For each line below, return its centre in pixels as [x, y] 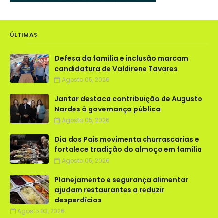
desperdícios [78, 200]
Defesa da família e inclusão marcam [121, 59]
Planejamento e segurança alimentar [121, 180]
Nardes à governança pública [108, 109]
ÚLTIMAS [24, 35]
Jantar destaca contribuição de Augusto [128, 99]
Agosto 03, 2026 [41, 211]
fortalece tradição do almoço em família [128, 150]
